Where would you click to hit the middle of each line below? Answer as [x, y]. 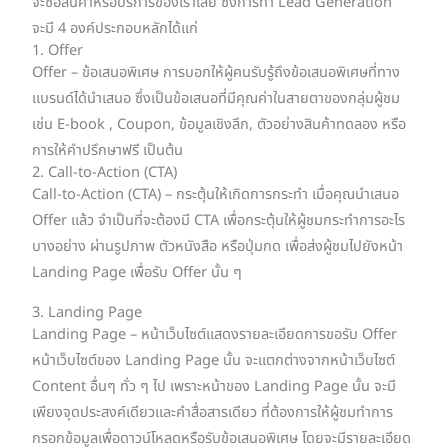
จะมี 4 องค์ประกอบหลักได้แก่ [115, 28]
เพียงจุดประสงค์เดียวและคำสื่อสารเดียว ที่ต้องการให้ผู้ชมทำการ [213, 413]
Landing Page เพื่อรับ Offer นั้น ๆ [137, 272]
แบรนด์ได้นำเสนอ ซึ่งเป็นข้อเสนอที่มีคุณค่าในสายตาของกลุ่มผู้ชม [216, 98]
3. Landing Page [87, 313]
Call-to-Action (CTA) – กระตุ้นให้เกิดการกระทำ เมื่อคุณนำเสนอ [216, 194]
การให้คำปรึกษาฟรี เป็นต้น [108, 150]
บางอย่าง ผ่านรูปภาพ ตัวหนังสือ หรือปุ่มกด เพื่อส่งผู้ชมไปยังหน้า [218, 246]
